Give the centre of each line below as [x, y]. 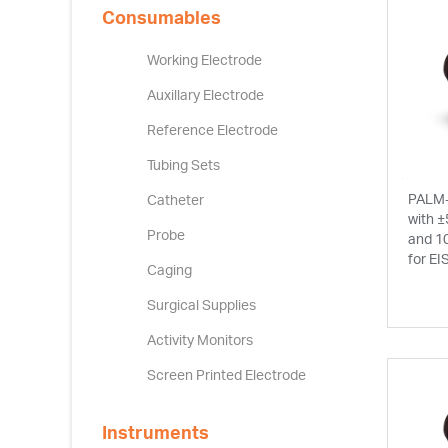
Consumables [161, 17]
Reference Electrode [212, 129]
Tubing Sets [183, 164]
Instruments [155, 432]
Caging [169, 269]
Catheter [175, 199]
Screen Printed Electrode [226, 374]
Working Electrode [204, 59]
